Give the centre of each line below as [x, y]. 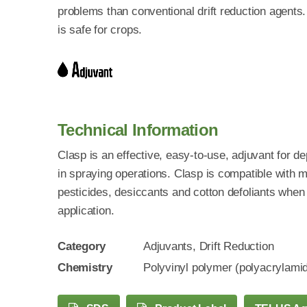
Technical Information [138, 130]
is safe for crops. [100, 30]
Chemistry [85, 268]
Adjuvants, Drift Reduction [209, 246]
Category [82, 246]
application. [86, 210]
